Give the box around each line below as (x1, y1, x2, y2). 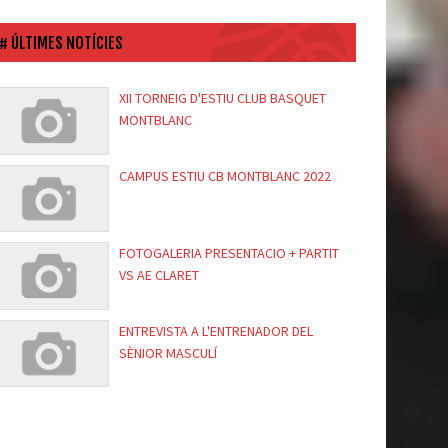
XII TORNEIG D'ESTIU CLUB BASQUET (119, 89, 327, 107)
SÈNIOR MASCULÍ (119, 343, 218, 362)
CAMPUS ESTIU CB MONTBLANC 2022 (119, 166, 332, 185)
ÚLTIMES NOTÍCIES (11, 33, 124, 53)
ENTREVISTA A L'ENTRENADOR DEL (119, 321, 314, 340)
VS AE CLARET (119, 266, 200, 284)
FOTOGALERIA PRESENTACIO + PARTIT (119, 244, 340, 262)
